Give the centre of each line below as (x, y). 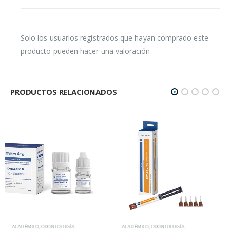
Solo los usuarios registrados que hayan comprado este (114, 38)
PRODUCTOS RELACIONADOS (64, 92)
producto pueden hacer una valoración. (86, 51)
